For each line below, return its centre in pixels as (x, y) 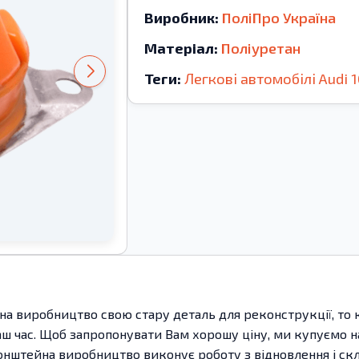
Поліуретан (260, 48)
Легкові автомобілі (250, 79)
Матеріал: (181, 48)
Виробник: (181, 18)
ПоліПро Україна (278, 18)
